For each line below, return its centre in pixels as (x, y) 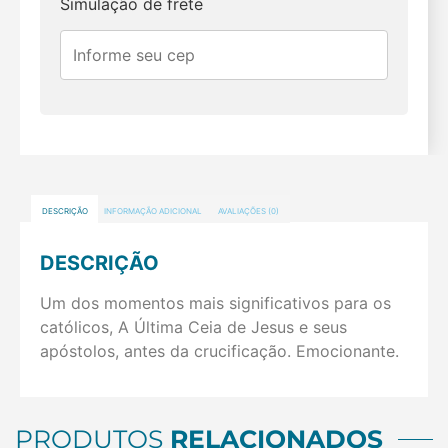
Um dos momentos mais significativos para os (215, 302)
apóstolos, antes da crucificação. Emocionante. (219, 350)
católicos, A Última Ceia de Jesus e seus (193, 326)
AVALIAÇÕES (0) (248, 211)
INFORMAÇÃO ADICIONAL (152, 211)
